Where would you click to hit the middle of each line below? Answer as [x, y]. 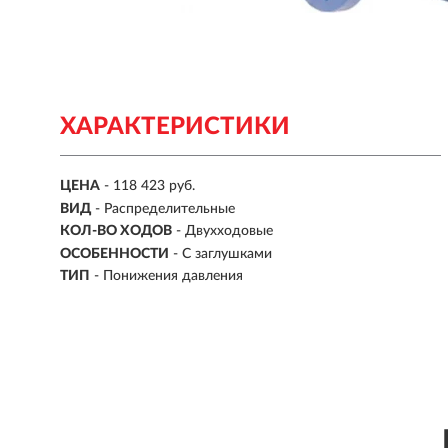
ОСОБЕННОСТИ [114, 253]
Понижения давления [173, 276]
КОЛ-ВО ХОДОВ [116, 231]
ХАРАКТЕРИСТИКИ [175, 127]
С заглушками [227, 253]
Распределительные [169, 208]
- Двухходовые [224, 231]
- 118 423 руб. [149, 186]
